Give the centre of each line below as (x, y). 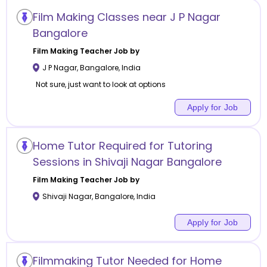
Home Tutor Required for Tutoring (122, 145)
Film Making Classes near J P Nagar (126, 17)
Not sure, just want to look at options (100, 84)
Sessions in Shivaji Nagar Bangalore (127, 162)
